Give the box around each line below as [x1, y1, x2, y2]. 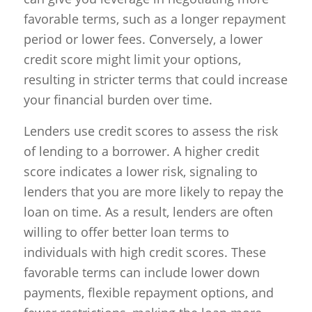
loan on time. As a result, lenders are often [23, 203, 273, 220]
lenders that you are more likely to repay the [23, 182, 283, 200]
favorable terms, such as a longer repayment [23, 10, 286, 28]
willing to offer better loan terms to [23, 223, 229, 240]
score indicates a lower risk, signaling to [23, 162, 258, 180]
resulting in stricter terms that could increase [23, 71, 288, 88]
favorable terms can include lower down [23, 263, 260, 281]
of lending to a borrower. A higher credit [23, 142, 259, 159]
